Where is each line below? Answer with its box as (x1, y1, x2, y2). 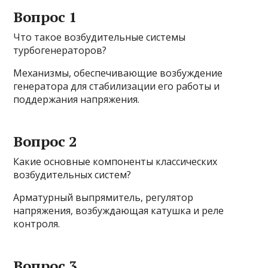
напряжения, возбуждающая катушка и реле (13, 204, 224, 218)
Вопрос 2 (13, 132, 78, 151)
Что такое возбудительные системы (13, 31, 186, 44)
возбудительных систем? (13, 168, 132, 182)
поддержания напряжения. (13, 93, 140, 106)
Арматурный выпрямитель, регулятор (13, 191, 194, 205)
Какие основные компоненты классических (13, 155, 218, 169)
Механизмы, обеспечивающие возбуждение (13, 66, 223, 80)
